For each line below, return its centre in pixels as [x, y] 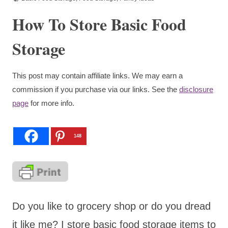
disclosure [196, 89]
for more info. [51, 103]
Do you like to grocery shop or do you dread [111, 206]
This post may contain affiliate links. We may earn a [97, 75]
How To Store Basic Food [99, 24]
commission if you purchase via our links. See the [96, 89]
